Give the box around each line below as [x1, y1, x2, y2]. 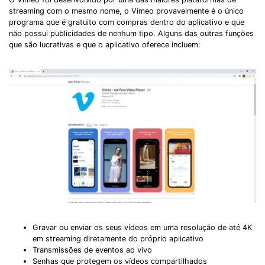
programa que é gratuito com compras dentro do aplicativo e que [9, 17, 244, 27]
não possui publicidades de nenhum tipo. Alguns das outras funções [9, 28, 254, 38]
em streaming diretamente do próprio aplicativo [33, 234, 203, 244]
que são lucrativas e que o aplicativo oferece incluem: [9, 40, 201, 49]
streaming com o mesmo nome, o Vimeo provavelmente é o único [9, 6, 244, 15]
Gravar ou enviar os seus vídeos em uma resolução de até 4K [33, 223, 252, 232]
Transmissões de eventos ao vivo [33, 245, 152, 255]
